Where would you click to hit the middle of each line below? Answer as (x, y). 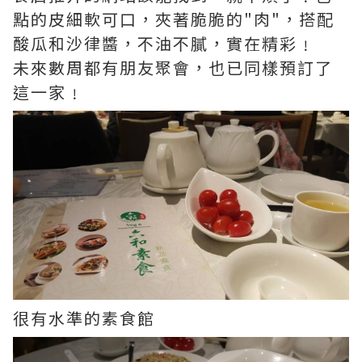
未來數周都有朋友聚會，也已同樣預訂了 (173, 67)
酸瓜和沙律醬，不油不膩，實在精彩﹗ (164, 43)
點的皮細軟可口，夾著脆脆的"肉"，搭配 (174, 19)
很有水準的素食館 (84, 318)
